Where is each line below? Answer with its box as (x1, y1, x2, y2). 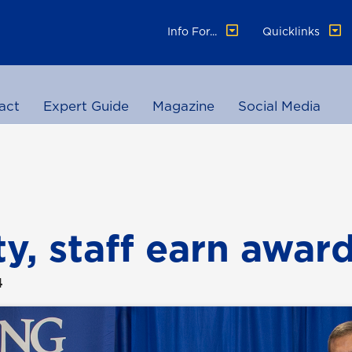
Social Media (238, 97, 321, 115)
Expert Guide (43, 97, 129, 115)
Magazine (152, 97, 214, 115)
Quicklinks (262, 24, 324, 39)
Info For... (167, 24, 221, 39)
